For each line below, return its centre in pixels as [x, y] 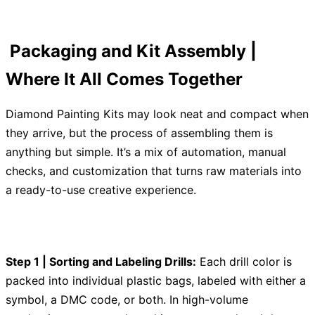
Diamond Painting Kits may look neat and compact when [157, 114]
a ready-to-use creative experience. [101, 190]
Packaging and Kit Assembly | [131, 51]
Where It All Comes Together [124, 79]
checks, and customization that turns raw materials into [154, 171]
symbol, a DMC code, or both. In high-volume [127, 300]
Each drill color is [244, 262]
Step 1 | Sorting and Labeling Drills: [101, 262]
